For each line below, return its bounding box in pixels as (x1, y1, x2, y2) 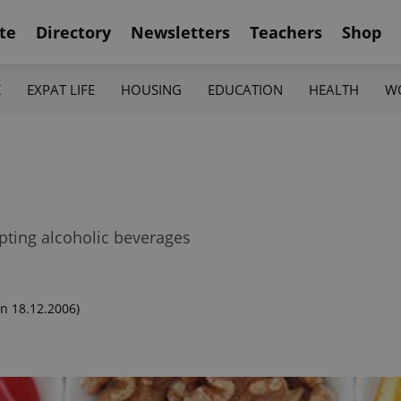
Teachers (250, 21, 322, 43)
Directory (36, 21, 111, 43)
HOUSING (120, 80, 182, 98)
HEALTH (309, 80, 360, 98)
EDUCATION (208, 80, 284, 98)
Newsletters (131, 21, 230, 43)
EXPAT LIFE (26, 80, 95, 98)
